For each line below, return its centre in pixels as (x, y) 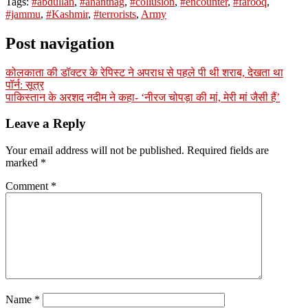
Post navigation (60, 43)
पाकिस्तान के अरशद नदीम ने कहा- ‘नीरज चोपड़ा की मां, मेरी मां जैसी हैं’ (143, 97)
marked (23, 163)
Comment (28, 186)
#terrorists (115, 14)
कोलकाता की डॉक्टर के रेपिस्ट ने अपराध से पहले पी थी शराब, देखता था (144, 72)
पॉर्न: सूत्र (25, 85)
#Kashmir (67, 14)
